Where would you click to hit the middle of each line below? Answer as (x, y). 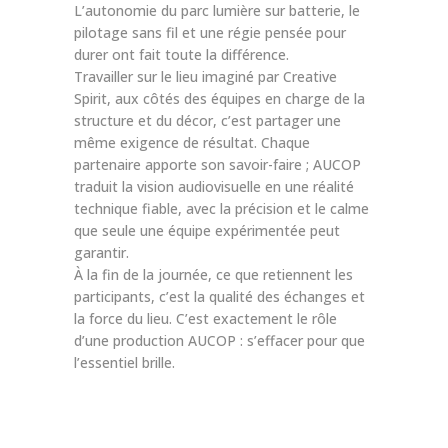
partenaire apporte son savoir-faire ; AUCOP (217, 164)
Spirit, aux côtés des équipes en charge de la (219, 98)
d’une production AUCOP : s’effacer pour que (219, 340)
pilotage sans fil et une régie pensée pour (210, 32)
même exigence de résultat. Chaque (192, 142)
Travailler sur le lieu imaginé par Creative (205, 76)
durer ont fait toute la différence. (181, 54)
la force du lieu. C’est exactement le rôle (205, 318)
